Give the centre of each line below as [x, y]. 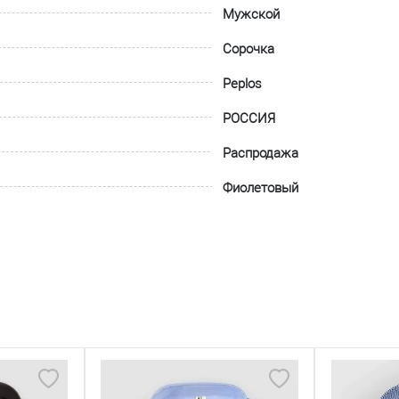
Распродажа [261, 153]
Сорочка [249, 49]
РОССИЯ [249, 118]
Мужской [252, 14]
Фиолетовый [261, 188]
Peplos [243, 84]
